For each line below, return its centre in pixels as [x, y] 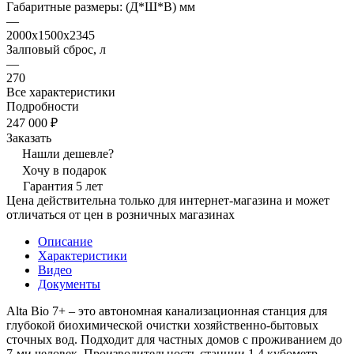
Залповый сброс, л [56, 49]
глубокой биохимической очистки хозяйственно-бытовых [162, 325]
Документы [69, 284]
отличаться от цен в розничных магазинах [121, 214]
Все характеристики [61, 92]
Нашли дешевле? [68, 153]
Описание [65, 241]
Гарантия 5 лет [63, 186]
